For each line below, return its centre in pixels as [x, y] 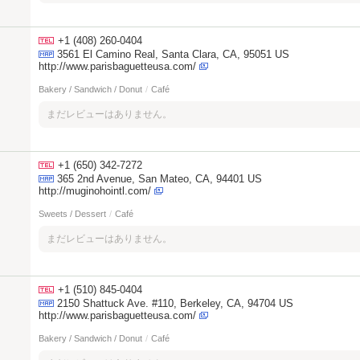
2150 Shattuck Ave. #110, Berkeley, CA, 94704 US [175, 303]
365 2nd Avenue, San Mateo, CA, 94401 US [160, 179]
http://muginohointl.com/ [95, 191]
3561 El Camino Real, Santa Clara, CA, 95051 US [173, 54]
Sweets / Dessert [72, 214]
